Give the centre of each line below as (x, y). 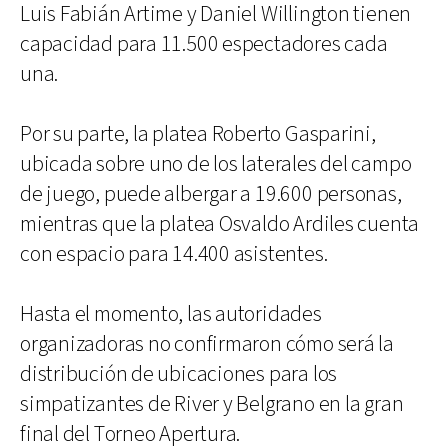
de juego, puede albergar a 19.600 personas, (211, 194)
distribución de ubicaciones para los (179, 374)
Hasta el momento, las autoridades (171, 314)
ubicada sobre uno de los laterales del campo (216, 164)
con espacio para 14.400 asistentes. (174, 254)
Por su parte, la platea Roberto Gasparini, (198, 134)
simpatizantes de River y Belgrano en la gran (212, 404)
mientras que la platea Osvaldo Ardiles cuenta (220, 224)
